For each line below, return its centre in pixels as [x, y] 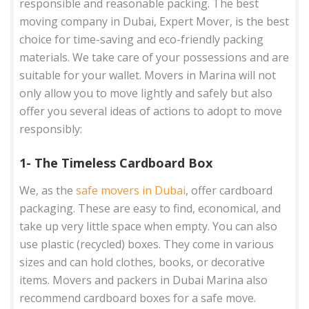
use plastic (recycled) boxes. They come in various [147, 244]
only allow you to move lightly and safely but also [146, 93]
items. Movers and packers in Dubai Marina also [144, 280]
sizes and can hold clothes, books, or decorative [142, 262]
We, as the [48, 190]
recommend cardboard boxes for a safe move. [138, 298]
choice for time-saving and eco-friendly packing [142, 39]
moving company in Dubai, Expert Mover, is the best [154, 21]
